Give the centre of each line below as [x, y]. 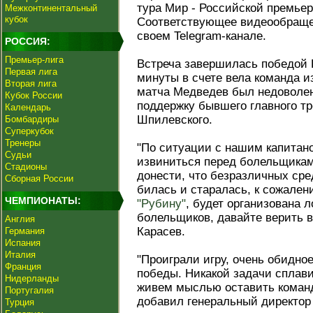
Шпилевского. [175, 120]
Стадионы [26, 167]
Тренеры [23, 143]
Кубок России [34, 95]
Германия [25, 231]
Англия [20, 219]
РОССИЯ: [28, 41]
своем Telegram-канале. [202, 36]
